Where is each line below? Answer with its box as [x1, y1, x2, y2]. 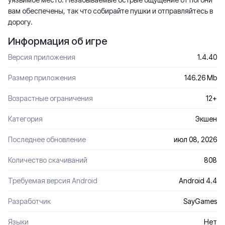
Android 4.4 [179, 176, 217, 185]
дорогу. [8, 18, 33, 26]
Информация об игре [8, 35, 107, 47]
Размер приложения [8, 73, 76, 82]
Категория [8, 115, 43, 123]
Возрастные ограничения [8, 94, 93, 102]
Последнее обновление [8, 135, 86, 144]
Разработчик [8, 197, 51, 205]
